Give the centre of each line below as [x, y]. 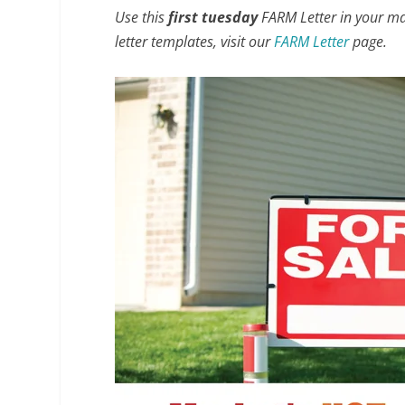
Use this [142, 17]
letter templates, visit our [195, 42]
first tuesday [213, 17]
